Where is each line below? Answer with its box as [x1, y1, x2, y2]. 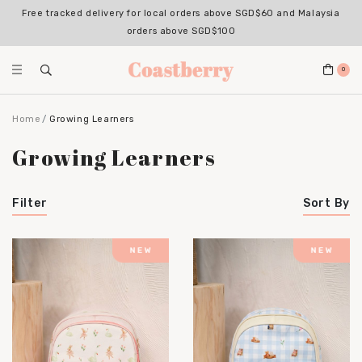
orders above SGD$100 [126, 26, 236, 36]
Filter [12, 196, 48, 210]
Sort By [303, 196, 350, 210]
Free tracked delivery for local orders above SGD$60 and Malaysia [22, 8, 340, 19]
